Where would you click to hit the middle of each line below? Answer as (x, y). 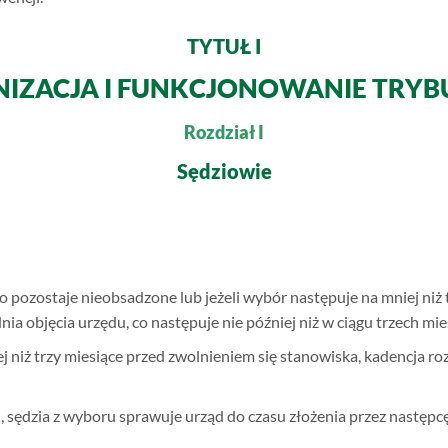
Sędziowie (224, 170)
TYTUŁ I (224, 46)
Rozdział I (224, 131)
